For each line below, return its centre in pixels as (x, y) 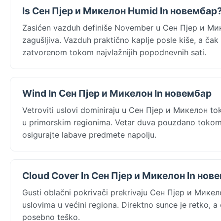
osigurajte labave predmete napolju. (89, 134)
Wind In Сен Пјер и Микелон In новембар (117, 93)
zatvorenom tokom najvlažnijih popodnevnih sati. (114, 52)
